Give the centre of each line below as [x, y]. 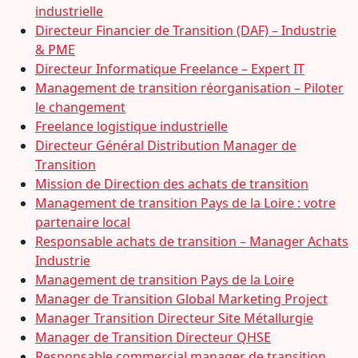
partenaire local [83, 222]
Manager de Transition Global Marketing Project [181, 299]
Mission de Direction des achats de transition [172, 184]
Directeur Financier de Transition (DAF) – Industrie [186, 30]
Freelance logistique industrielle [131, 126]
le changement [80, 107]
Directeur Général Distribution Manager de [166, 145]
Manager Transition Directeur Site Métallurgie [174, 318]
